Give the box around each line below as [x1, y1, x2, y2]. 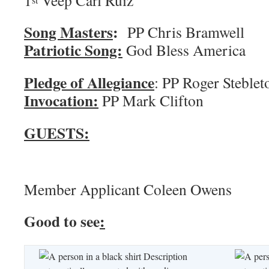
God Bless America [122, 40, 246, 60]
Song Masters [24, 20, 113, 43]
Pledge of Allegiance [24, 71, 154, 94]
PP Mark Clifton [98, 90, 204, 110]
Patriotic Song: [24, 38, 122, 61]
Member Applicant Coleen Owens [24, 179, 232, 199]
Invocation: [24, 89, 98, 112]
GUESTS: [24, 121, 89, 144]
